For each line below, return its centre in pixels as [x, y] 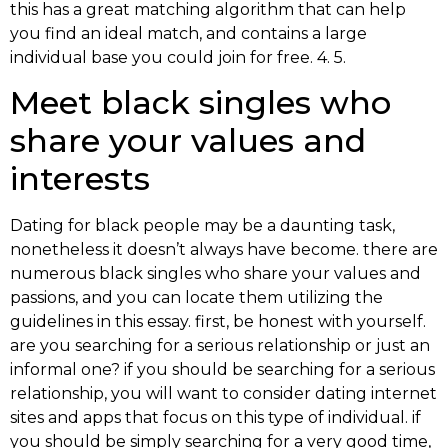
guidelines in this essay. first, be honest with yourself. [218, 321]
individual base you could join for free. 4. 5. [178, 57]
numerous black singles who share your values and [215, 273]
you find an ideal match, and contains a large [188, 33]
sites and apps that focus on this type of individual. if [215, 417]
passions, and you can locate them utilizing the [196, 297]
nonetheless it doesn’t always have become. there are [224, 249]
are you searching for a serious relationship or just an [220, 345]
